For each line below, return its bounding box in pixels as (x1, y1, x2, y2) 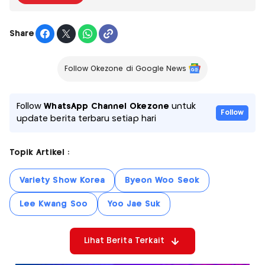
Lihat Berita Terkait (83, 237, 165, 245)
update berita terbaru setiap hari (17, 115, 156, 124)
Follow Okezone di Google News (64, 66, 187, 73)
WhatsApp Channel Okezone (44, 102, 169, 111)
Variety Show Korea (20, 176, 105, 185)
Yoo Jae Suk (107, 200, 161, 209)
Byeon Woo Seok (125, 176, 199, 185)
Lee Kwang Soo (20, 200, 88, 209)
